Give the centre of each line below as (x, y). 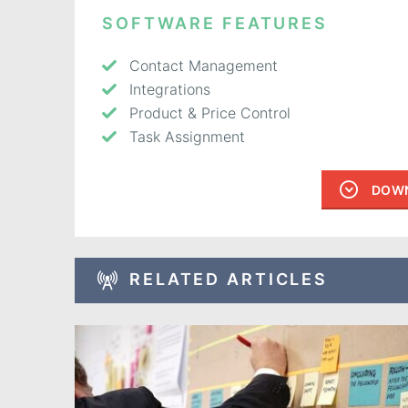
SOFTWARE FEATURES (215, 24)
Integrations (170, 89)
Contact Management (204, 65)
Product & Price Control (210, 112)
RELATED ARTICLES (229, 280)
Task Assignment (187, 137)
